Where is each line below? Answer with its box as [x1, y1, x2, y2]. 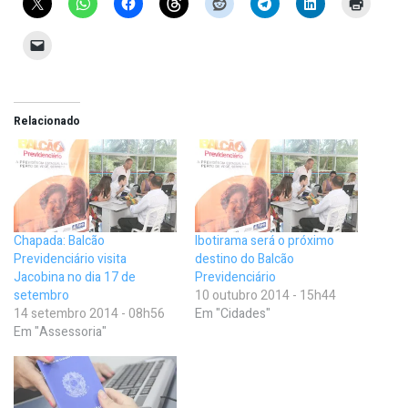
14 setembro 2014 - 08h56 [14, 304, 165, 324]
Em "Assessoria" [14, 322, 107, 342]
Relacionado [14, 113, 80, 130]
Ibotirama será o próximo [195, 231, 334, 251]
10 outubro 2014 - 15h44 [195, 286, 336, 306]
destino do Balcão [195, 250, 294, 270]
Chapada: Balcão [14, 231, 105, 251]
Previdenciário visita [14, 250, 127, 270]
